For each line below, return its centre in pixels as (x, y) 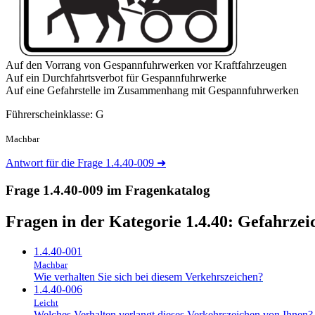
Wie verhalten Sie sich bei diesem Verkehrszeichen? (148, 276)
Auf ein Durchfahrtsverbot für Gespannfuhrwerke (116, 78)
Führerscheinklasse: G (55, 115)
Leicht (46, 302)
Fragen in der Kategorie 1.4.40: (122, 222)
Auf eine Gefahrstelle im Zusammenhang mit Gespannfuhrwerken (152, 91)
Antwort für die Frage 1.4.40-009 (81, 163)
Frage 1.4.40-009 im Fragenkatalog (108, 191)
